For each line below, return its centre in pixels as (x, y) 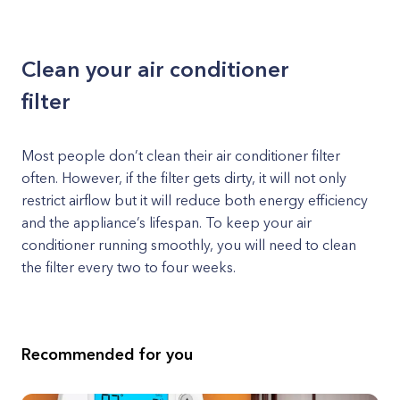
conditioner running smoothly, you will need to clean (189, 245)
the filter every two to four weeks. (129, 267)
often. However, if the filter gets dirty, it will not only (184, 178)
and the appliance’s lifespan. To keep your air (167, 222)
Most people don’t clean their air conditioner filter (181, 155)
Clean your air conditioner (155, 69)
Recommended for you (107, 354)
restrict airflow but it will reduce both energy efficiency (195, 200)
